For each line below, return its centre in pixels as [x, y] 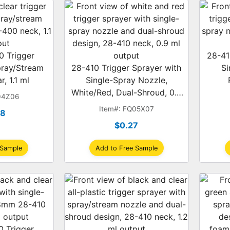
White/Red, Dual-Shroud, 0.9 [126, 92]
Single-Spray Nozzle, [126, 80]
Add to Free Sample [126, 148]
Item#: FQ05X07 [126, 109]
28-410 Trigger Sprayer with [127, 68]
